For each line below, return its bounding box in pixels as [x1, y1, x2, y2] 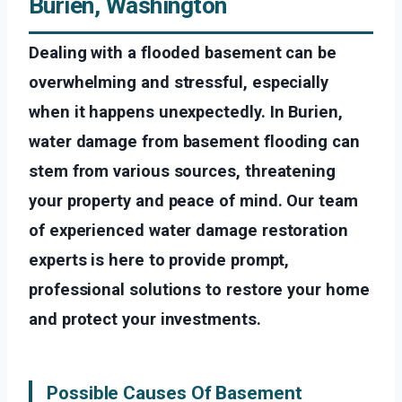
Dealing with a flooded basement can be [29, 43, 336, 63]
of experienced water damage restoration [29, 221, 348, 240]
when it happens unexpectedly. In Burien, [29, 102, 343, 122]
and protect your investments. [29, 310, 261, 329]
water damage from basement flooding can [29, 132, 360, 152]
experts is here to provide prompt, [29, 250, 290, 270]
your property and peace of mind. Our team [29, 191, 358, 211]
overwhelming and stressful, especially [29, 73, 328, 92]
